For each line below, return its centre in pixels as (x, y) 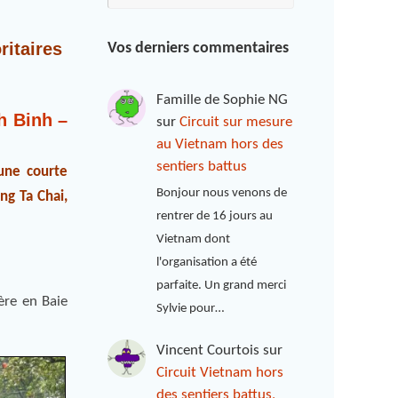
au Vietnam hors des (220, 144)
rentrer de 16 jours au (215, 217)
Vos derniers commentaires (198, 48)
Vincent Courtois (208, 351)
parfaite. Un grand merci (222, 286)
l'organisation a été (207, 263)
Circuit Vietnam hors (220, 373)
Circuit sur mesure (236, 122)
